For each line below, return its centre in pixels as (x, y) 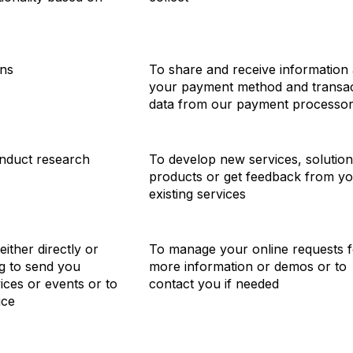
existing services (197, 193)
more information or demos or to (248, 266)
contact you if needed (214, 283)
